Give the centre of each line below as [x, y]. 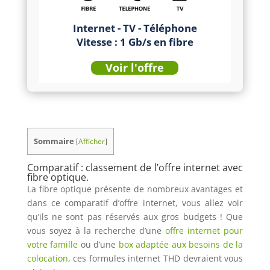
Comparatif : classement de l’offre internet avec [135, 168]
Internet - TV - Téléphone [135, 28]
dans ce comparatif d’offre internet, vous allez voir [135, 203]
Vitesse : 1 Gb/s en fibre [135, 42]
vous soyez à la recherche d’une [94, 231]
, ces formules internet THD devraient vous [155, 259]
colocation [47, 259]
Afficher [91, 141]
